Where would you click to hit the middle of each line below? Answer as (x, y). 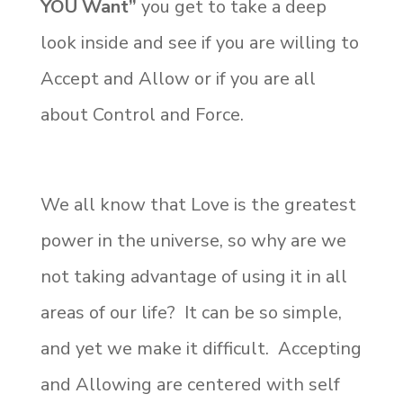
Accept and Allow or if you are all (178, 78)
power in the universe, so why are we (193, 240)
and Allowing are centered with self (190, 384)
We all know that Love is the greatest (198, 204)
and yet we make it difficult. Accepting (201, 348)
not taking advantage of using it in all (193, 276)
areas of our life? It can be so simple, (191, 312)
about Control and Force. (142, 114)
